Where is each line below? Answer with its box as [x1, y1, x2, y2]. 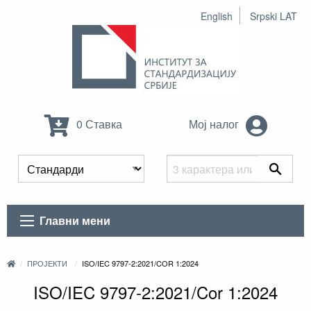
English [201, 9, 233, 23]
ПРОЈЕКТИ [27, 258, 68, 269]
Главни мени [40, 212, 111, 229]
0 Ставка [74, 116, 122, 133]
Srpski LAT [250, 9, 297, 23]
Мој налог [188, 116, 242, 133]
